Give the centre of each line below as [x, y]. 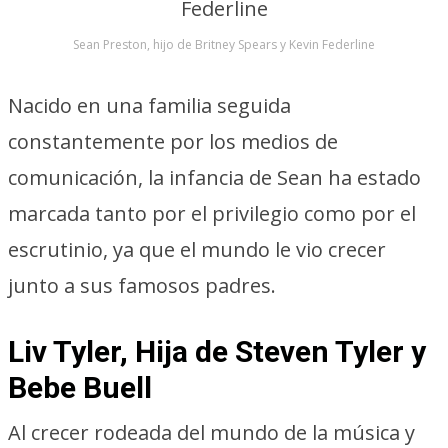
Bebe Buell [80, 387]
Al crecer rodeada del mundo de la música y [211, 432]
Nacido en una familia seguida [149, 105]
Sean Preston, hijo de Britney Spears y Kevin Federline [224, 44]
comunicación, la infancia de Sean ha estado [214, 177]
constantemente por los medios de [173, 141]
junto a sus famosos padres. [142, 285]
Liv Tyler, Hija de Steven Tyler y [217, 351]
